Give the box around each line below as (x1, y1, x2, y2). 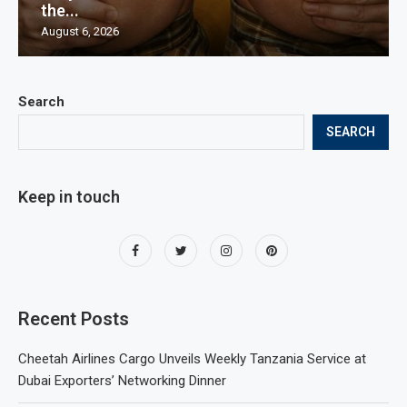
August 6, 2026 (41, 24, 119, 38)
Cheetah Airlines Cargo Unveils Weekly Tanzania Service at (18, 350, 366, 367)
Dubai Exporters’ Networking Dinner (18, 372, 226, 389)
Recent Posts (18, 307, 129, 330)
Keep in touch (18, 186, 120, 206)
